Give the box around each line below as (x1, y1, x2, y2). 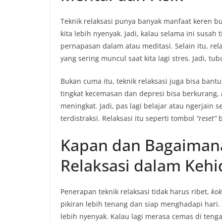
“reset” (194, 113, 219, 123)
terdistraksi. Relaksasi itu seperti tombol (60, 113, 194, 123)
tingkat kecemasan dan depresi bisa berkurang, (60, 89, 221, 99)
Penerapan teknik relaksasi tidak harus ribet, (60, 187, 211, 197)
